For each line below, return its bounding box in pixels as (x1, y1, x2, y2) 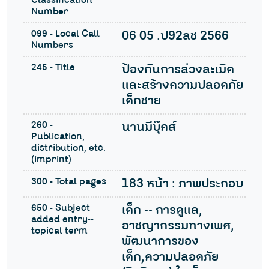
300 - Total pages (31, 174, 106, 189)
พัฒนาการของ (121, 232, 199, 250)
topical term (31, 223, 88, 238)
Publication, (31, 129, 85, 144)
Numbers (31, 38, 73, 52)
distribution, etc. (31, 141, 106, 155)
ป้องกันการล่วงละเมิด (121, 60, 234, 79)
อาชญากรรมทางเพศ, (121, 216, 234, 235)
